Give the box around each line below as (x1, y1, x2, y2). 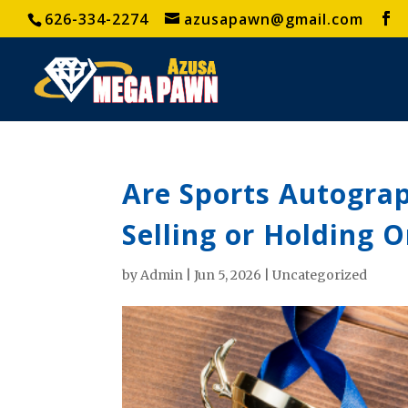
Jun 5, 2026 (194, 267, 262, 283)
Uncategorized (272, 267, 368, 283)
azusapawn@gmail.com (184, 9, 363, 29)
